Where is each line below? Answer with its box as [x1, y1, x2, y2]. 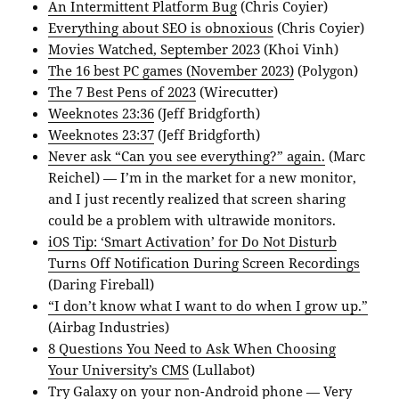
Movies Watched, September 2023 [48, 40, 261, 59]
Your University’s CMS [48, 361, 190, 379]
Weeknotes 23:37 [48, 126, 155, 144]
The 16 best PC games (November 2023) [48, 61, 295, 80]
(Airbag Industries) [48, 318, 170, 337]
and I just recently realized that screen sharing [48, 190, 346, 208]
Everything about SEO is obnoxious [48, 19, 274, 37]
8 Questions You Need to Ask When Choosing [48, 339, 337, 358]
